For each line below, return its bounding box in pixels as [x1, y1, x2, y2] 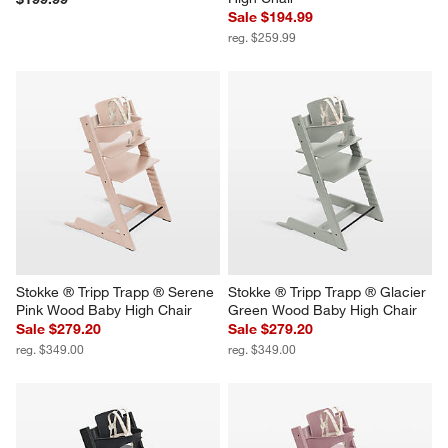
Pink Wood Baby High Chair [16, 300, 193, 319]
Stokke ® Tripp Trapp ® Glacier [228, 282, 430, 301]
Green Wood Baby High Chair [228, 300, 417, 319]
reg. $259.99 [228, 28, 296, 45]
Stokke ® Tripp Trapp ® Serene [16, 282, 219, 301]
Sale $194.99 [228, 7, 313, 26]
